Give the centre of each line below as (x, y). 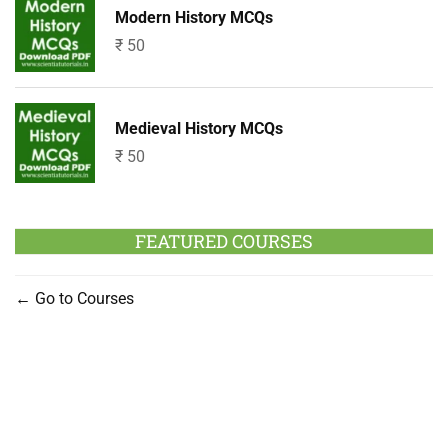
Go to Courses (82, 299)
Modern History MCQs (194, 18)
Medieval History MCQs (199, 129)
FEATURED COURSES (224, 241)
